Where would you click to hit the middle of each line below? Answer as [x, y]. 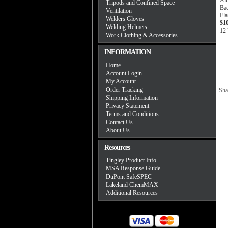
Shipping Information [132, 98]
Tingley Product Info [131, 160]
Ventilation [119, 11]
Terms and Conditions [132, 114]
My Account [121, 81]
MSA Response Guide [133, 168]
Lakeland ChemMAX [132, 185]
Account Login [124, 73]
